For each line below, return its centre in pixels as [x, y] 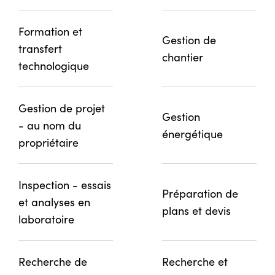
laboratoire [46, 219]
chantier [183, 57]
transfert [40, 48]
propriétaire [48, 142]
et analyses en [54, 202]
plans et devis [196, 210]
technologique [54, 65]
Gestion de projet [62, 108]
